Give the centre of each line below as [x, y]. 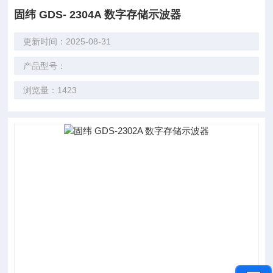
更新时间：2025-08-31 [67, 41]
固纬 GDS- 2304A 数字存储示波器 [98, 15]
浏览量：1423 [50, 90]
